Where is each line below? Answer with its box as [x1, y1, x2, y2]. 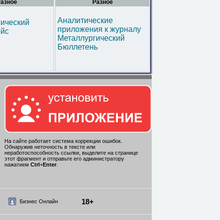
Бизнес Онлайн [19, 198, 58, 204]
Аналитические [57, 16, 113, 25]
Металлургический [57, 34, 125, 42]
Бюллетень [57, 43, 98, 51]
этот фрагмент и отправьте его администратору [4, 156, 124, 162]
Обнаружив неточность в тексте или [4, 144, 95, 150]
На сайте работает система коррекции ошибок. [4, 138, 122, 144]
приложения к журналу [57, 25, 141, 33]
